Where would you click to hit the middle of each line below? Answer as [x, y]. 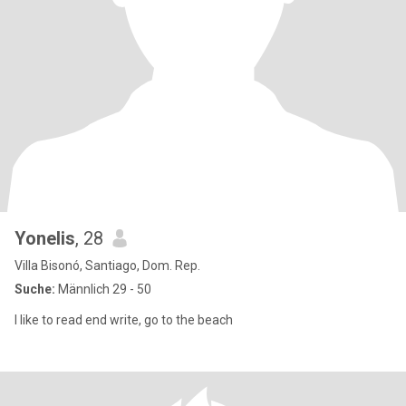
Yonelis [45, 238]
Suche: [35, 289]
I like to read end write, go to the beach [124, 320]
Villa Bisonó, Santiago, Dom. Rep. [107, 266]
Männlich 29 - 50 [103, 289]
